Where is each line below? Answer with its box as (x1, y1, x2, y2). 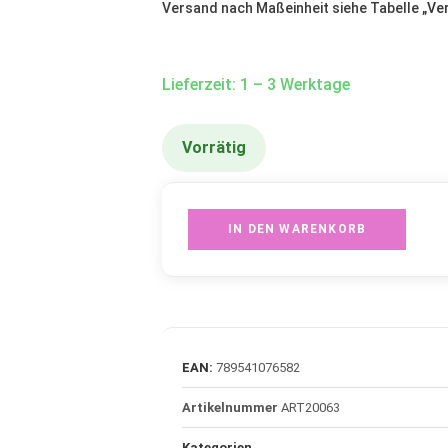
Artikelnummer (182, 400, 281, 416)
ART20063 (281, 400, 340, 416)
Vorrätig (182, 138, 246, 158)
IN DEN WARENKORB (228, 222, 367, 237)
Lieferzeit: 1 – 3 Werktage (162, 75, 350, 95)
